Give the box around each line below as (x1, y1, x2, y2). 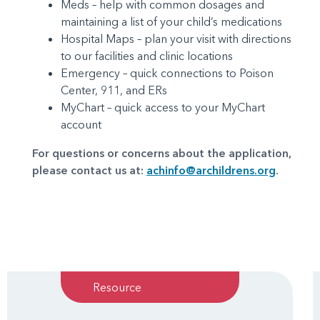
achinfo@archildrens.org (146, 163, 276, 178)
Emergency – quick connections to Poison (61, 66, 274, 81)
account (61, 117, 101, 132)
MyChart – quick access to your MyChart (61, 100, 265, 115)
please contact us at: (32, 163, 146, 178)
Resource (93, 280, 141, 295)
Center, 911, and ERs (61, 83, 167, 98)
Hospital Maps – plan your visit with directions (61, 31, 291, 46)
